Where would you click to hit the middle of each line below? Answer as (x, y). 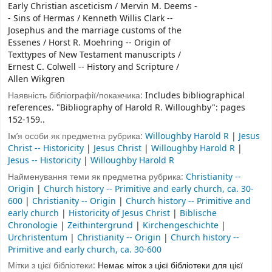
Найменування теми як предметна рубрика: (97, 177)
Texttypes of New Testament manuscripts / (94, 55)
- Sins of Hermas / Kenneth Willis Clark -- (90, 19)
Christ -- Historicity (47, 148)
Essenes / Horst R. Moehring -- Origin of (89, 43)
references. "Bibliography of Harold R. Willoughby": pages (127, 107)
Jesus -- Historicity (46, 160)
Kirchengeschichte (182, 225)
